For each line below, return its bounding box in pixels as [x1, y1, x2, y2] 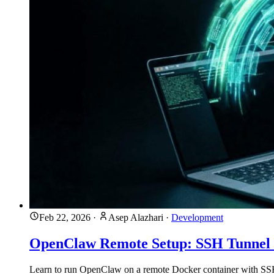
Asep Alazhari [108, 212, 163, 223]
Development [171, 212, 223, 223]
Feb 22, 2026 [39, 212, 91, 223]
